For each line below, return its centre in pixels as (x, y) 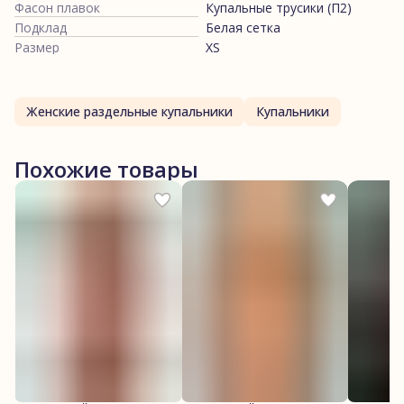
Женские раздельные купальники (129, 111)
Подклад (41, 27)
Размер (37, 47)
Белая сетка (243, 27)
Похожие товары (106, 169)
